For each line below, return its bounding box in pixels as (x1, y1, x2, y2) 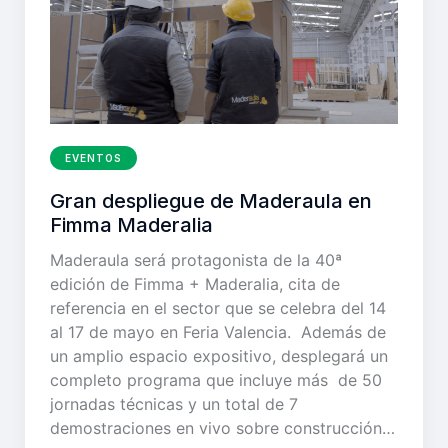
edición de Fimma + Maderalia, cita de (50, 274, 340, 295)
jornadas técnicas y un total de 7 (50, 394, 298, 415)
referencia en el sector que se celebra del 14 (50, 298, 386, 319)
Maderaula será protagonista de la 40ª (50, 250, 342, 271)
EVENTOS (65, 152, 122, 165)
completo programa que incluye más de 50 (50, 370, 382, 391)
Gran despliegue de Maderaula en (50, 189, 372, 214)
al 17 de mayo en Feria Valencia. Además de (50, 322, 386, 343)
